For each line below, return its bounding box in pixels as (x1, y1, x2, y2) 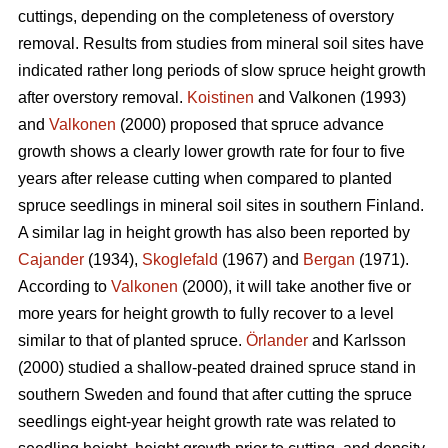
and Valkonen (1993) (254, 89, 406, 107)
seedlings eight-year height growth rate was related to (18, 413, 396, 431)
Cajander (18, 251, 84, 269)
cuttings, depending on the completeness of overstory (18, 8, 394, 26)
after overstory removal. (18, 89, 187, 107)
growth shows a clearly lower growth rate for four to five (18, 143, 405, 161)
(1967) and (218, 251, 303, 269)
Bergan (303, 251, 355, 269)
